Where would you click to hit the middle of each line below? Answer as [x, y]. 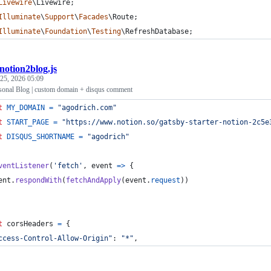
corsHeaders [30, 224]
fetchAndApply [93, 180]
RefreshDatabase [157, 31]
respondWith [38, 180]
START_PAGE [28, 122]
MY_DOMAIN [26, 107]
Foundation [66, 31]
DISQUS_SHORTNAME [41, 136]
